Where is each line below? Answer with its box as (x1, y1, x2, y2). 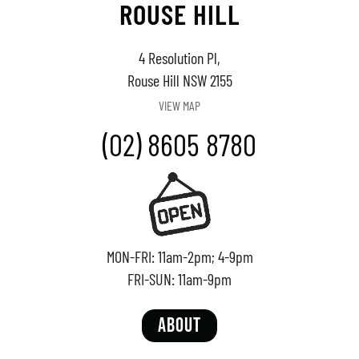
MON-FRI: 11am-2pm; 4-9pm (106, 246, 253, 266)
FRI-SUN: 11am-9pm (127, 268, 232, 288)
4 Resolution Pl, (139, 47, 220, 67)
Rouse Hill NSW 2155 (127, 70, 232, 90)
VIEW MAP (159, 97, 200, 113)
